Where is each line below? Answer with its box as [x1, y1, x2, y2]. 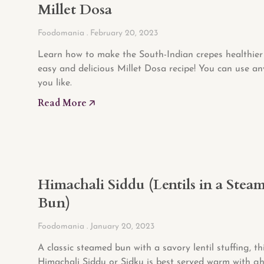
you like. [38, 78, 72, 88]
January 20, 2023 [88, 222, 154, 232]
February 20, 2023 [88, 29, 158, 38]
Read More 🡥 [38, 97, 95, 110]
